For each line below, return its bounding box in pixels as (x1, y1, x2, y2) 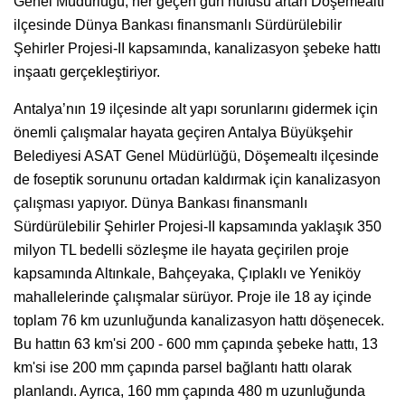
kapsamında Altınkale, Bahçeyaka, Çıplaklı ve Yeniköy (14, 265, 361, 281)
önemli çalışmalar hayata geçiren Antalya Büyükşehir (14, 124, 353, 140)
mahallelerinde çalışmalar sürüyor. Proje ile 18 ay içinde (14, 288, 372, 305)
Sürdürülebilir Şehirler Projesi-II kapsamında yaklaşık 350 (14, 218, 381, 234)
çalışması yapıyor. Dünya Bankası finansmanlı (14, 194, 307, 211)
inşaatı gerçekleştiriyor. (14, 63, 160, 80)
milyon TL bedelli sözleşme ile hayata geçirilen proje (14, 241, 349, 258)
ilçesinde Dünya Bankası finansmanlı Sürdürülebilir (14, 16, 342, 33)
